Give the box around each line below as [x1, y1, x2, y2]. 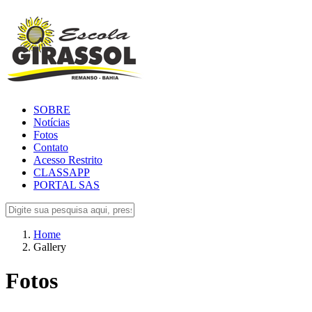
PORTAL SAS [33, 178, 100, 191]
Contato [33, 141, 68, 153]
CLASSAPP [33, 166, 90, 178]
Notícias [33, 116, 70, 128]
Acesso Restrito [33, 153, 102, 166]
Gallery [33, 240, 66, 253]
